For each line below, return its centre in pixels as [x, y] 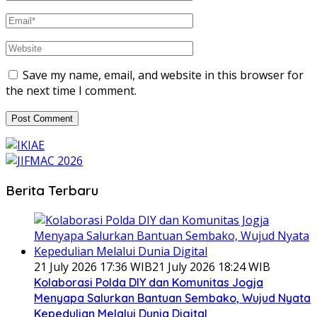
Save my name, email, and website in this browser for [163, 75]
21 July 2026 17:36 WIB [93, 266]
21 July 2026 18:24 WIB [211, 266]
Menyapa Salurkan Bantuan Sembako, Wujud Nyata [172, 298]
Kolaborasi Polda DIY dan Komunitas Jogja [149, 282]
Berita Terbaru [52, 190]
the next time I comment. [71, 91]
